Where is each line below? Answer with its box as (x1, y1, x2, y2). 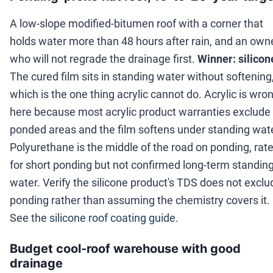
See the (10, 211, 47, 225)
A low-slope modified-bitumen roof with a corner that (10, 17, 263, 30)
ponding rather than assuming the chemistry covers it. (10, 194, 270, 207)
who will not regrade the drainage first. (10, 52, 195, 66)
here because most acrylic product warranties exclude (10, 105, 271, 119)
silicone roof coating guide (49, 211, 175, 225)
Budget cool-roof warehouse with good (10, 241, 241, 257)
